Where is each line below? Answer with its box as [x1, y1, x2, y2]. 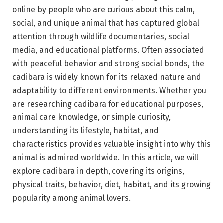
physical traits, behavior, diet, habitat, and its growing [12, 179, 211, 189]
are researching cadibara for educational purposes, [12, 99, 203, 109]
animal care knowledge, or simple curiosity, [12, 112, 171, 122]
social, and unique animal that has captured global [12, 18, 199, 28]
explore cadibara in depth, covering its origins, [12, 166, 184, 176]
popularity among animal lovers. [12, 193, 131, 203]
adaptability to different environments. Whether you [12, 85, 206, 95]
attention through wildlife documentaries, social [12, 31, 189, 41]
